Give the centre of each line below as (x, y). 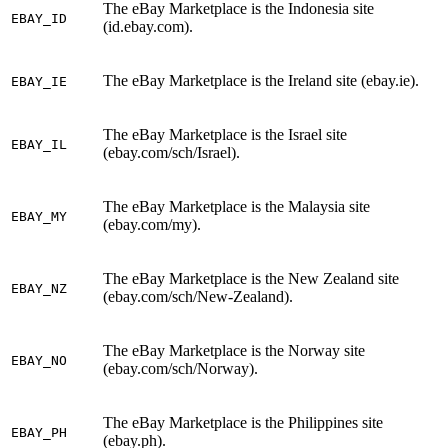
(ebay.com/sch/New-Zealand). (198, 297)
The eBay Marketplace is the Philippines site (243, 423)
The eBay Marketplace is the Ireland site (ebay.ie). (261, 81)
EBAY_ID (39, 19)
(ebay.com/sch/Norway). (180, 369)
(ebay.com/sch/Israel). (171, 153)
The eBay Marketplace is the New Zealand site (251, 279)
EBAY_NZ (39, 289)
